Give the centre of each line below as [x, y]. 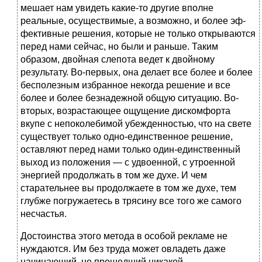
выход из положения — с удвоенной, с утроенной [128, 163]
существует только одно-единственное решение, [127, 137]
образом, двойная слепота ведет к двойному [118, 60]
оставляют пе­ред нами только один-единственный [130, 150]
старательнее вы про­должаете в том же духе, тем [128, 188]
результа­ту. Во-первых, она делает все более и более [137, 73]
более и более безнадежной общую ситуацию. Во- [130, 98]
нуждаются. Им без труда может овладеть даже [123, 249]
